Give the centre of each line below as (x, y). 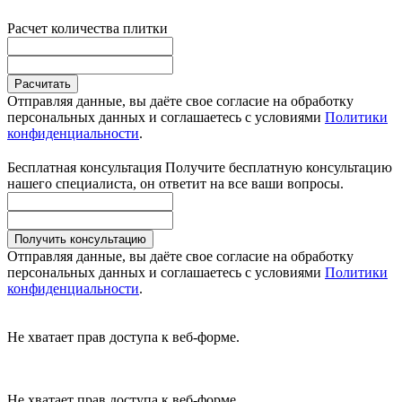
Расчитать (43, 84)
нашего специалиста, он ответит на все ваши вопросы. (175, 184)
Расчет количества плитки (87, 29)
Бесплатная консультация (86, 168)
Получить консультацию (80, 240)
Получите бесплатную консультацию (279, 168)
